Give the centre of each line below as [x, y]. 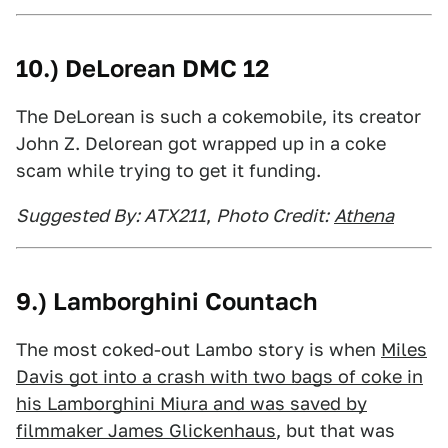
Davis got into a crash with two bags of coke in [219, 376]
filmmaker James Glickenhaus [146, 430]
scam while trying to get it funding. [168, 170]
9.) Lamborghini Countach [167, 301]
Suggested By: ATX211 [111, 215]
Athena [364, 215]
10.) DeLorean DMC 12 [142, 68]
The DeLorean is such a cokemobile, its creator [218, 116]
